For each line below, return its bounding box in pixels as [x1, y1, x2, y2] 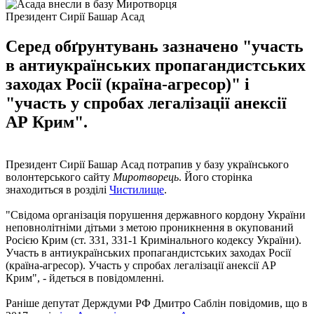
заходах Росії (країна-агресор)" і [6, 74, 250, 93]
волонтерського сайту [6, 170, 113, 183]
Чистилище [109, 183, 164, 196]
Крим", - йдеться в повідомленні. [6, 271, 164, 284]
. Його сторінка [179, 170, 252, 183]
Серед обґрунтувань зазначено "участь [6, 36, 303, 55]
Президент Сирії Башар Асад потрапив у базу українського [6, 158, 289, 170]
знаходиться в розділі [6, 183, 109, 196]
